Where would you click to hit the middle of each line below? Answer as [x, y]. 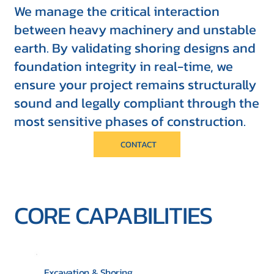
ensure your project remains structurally [135, 84]
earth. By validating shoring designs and [135, 48]
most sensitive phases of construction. [130, 121]
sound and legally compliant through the [136, 103]
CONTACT [138, 144]
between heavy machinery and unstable [135, 29]
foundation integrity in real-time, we [123, 66]
